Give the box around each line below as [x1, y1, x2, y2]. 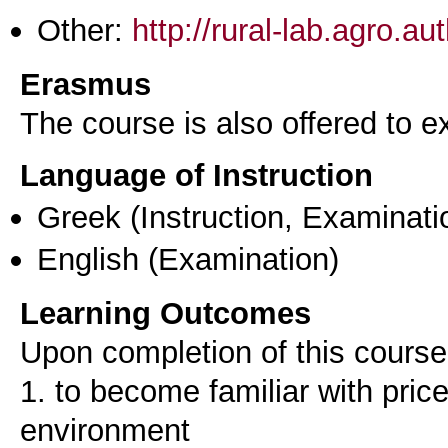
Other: [37, 12, 132, 49]
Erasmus [20, 66, 151, 103]
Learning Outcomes [20, 294, 311, 331]
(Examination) [139, 240, 339, 277]
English [37, 240, 139, 277]
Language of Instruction [20, 157, 373, 194]
